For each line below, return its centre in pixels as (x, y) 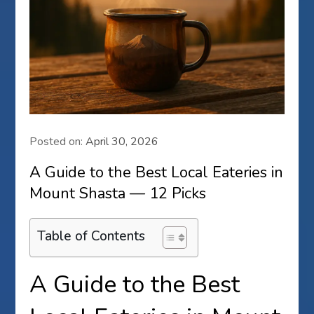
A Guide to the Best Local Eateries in (157, 172)
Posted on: (58, 141)
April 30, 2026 (122, 141)
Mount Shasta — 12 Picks (118, 193)
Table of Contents (91, 236)
